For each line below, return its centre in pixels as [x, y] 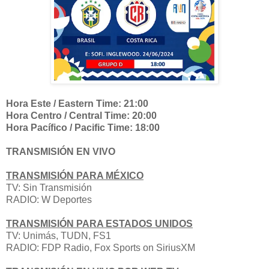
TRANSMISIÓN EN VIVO [62, 151]
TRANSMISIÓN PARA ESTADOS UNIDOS [99, 223]
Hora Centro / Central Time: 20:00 [81, 115]
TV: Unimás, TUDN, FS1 [59, 235]
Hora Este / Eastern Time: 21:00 [77, 103]
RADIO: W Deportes [49, 199]
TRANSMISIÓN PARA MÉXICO [75, 175]
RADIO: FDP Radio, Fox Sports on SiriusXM [101, 247]
